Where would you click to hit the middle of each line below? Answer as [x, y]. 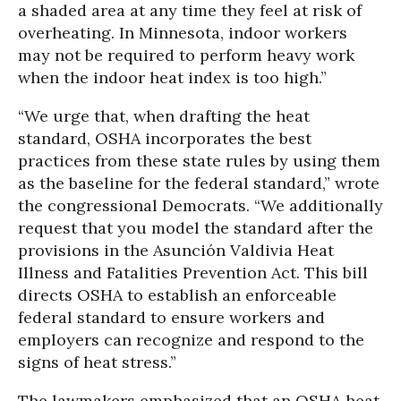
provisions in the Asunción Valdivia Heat [176, 250]
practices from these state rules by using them [199, 160]
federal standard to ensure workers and [171, 317]
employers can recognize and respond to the [191, 339]
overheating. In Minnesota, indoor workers [183, 32]
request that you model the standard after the [196, 227]
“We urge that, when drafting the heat [164, 115]
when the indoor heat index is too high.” [172, 77]
